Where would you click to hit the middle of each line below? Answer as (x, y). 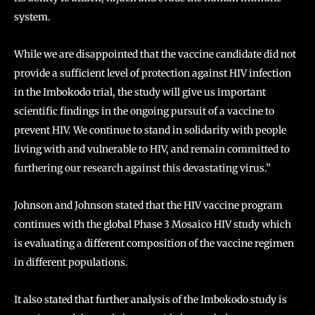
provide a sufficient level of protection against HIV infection (153, 73)
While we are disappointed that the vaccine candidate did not (155, 54)
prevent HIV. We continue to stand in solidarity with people (150, 130)
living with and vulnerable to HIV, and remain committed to (152, 149)
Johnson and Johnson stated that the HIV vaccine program (148, 205)
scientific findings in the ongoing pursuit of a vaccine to (144, 111)
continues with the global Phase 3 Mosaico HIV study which (153, 224)
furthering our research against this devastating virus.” (142, 168)
